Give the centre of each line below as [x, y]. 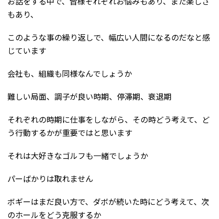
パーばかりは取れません [50, 179]
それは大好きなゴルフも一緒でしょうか [78, 156]
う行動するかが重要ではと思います [70, 133]
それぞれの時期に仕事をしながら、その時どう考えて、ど [109, 120]
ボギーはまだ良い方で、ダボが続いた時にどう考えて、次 [108, 202]
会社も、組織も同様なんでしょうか [70, 74]
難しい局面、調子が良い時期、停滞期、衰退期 [89, 97]
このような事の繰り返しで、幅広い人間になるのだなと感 [109, 37]
